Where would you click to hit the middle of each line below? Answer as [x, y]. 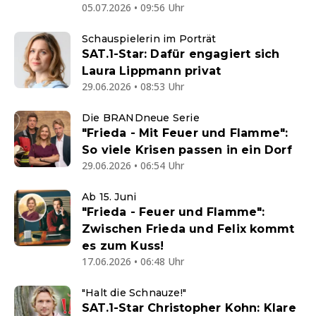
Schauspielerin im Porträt [149, 39]
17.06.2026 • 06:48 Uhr [133, 262]
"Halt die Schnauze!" [134, 293]
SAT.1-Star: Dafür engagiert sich [181, 54]
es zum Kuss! [123, 246]
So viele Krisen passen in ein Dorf [187, 150]
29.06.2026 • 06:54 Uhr [133, 166]
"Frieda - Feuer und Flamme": [174, 212]
